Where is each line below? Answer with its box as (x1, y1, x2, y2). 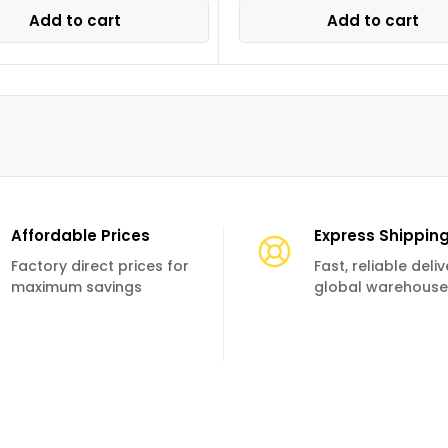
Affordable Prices (10, 224, 150, 246)
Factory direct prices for (10, 255, 189, 276)
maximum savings (10, 276, 142, 297)
